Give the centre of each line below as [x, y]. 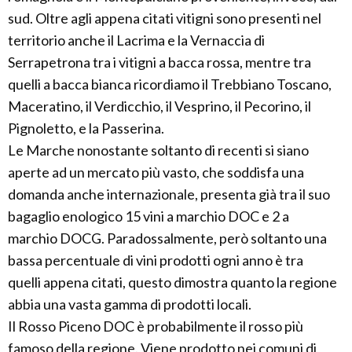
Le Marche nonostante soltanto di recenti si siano [158, 150]
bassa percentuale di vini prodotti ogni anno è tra [156, 260]
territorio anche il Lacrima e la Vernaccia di [136, 40]
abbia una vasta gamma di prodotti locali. [130, 304]
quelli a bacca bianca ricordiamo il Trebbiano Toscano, [170, 84]
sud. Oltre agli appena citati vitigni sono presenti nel [165, 18]
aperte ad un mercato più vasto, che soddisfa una [156, 172]
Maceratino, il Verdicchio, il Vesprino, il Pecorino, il [159, 106]
